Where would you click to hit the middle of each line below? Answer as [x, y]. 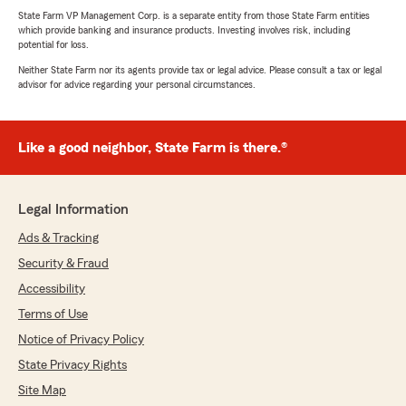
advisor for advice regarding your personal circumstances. [137, 85]
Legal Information [73, 210]
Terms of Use [53, 315]
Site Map [42, 391]
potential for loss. [53, 45]
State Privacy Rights [72, 366]
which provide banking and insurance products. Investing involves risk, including [184, 30]
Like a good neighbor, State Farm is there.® [153, 148]
